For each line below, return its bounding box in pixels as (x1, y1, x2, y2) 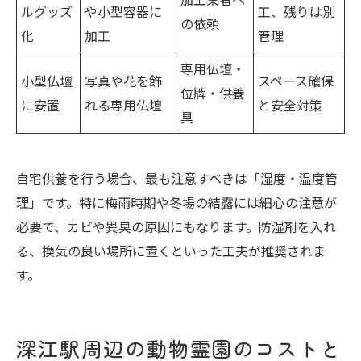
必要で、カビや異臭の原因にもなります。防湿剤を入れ (16, 216, 336, 236)
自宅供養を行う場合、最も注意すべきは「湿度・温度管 (16, 168, 338, 188)
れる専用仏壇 (85, 94, 162, 114)
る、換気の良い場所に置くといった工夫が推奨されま (16, 240, 326, 260)
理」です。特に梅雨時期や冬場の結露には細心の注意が (16, 192, 337, 212)
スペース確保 (258, 70, 334, 90)
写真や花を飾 (85, 70, 162, 90)
